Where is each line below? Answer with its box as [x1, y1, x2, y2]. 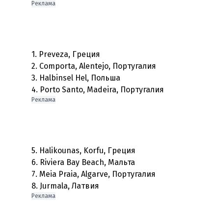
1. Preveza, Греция [31, 50, 100, 59]
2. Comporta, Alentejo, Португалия [31, 61, 156, 71]
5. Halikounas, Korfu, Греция [31, 146, 136, 155]
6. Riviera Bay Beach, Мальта [31, 158, 135, 167]
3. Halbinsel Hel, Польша [31, 73, 120, 82]
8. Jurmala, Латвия [31, 181, 99, 191]
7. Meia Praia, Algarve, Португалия [31, 169, 156, 179]
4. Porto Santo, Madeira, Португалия [31, 85, 164, 94]
